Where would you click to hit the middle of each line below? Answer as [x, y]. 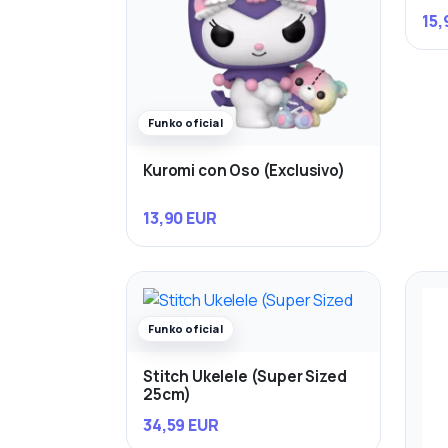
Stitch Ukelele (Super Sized [245, 377]
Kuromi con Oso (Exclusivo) [244, 170]
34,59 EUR [181, 424]
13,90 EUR [180, 218]
